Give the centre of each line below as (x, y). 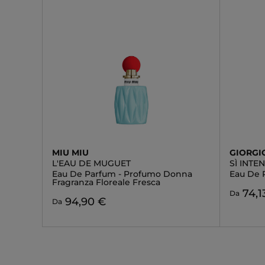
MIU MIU (70, 153)
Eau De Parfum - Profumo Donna (122, 174)
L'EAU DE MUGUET (91, 163)
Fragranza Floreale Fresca (106, 182)
